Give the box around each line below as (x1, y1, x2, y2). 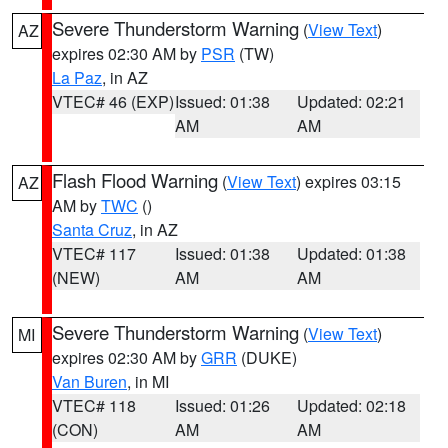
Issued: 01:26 (174, 394, 270, 417)
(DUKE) (237, 346, 297, 369)
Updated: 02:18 (297, 394, 407, 417)
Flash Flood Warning (52, 167, 218, 193)
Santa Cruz (52, 218, 132, 241)
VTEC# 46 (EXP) (52, 90, 174, 113)
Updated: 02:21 (297, 90, 407, 113)
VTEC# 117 (52, 242, 136, 265)
